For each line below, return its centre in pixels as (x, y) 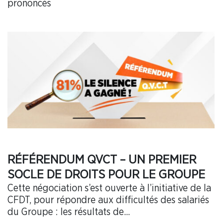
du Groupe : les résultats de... (69, 212)
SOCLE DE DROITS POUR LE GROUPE (106, 175)
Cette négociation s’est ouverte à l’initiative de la (109, 189)
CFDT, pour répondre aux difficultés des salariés (108, 200)
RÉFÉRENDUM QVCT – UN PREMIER (102, 160)
